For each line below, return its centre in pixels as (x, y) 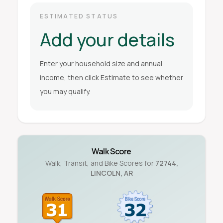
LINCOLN (105, 173)
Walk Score (111, 151)
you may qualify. (65, 91)
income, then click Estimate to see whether (111, 77)
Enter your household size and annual (101, 63)
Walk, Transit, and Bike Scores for (99, 163)
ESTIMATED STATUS (79, 16)
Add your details (107, 40)
